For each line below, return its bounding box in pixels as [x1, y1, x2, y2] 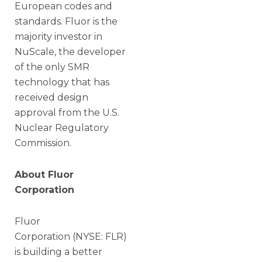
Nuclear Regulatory [15, 122, 109, 134]
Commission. [15, 137, 71, 149]
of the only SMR [15, 61, 89, 73]
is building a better [15, 246, 102, 258]
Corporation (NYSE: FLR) [15, 231, 127, 243]
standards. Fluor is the [15, 16, 118, 27]
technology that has [15, 77, 109, 88]
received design [15, 92, 88, 104]
